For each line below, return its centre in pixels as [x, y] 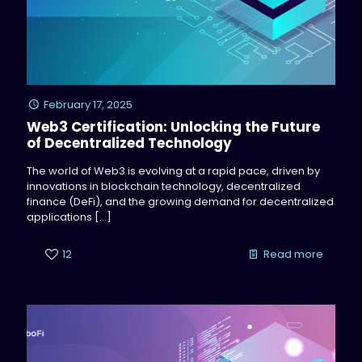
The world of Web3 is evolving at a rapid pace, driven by [173, 170]
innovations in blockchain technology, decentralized [164, 186]
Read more [293, 254]
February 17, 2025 [88, 104]
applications [59, 217]
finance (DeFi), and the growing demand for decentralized [180, 201]
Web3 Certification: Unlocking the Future [173, 126]
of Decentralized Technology [129, 143]
